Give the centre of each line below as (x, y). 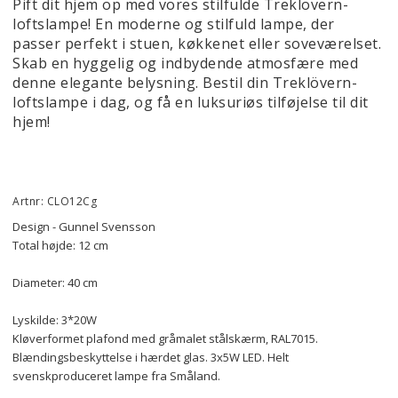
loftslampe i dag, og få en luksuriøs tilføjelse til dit (191, 102)
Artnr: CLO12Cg (55, 201)
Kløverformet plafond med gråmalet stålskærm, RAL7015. (165, 338)
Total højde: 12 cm (60, 245)
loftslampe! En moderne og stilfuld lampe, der (174, 24)
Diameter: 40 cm (55, 283)
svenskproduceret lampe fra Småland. (116, 376)
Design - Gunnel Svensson (84, 227)
